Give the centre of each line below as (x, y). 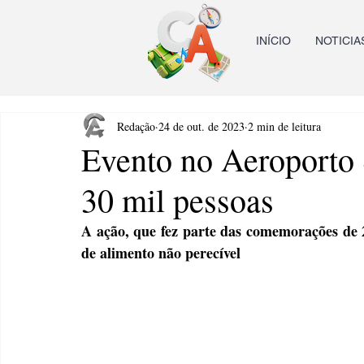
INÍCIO (273, 41)
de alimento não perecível (161, 253)
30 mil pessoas (178, 199)
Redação (136, 126)
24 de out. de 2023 (201, 126)
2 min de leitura (284, 126)
